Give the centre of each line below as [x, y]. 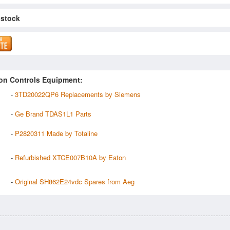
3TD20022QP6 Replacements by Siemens [78, 94]
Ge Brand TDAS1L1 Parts [53, 113]
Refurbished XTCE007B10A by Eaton [70, 157]
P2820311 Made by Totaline [56, 133]
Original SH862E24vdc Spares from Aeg [75, 181]
